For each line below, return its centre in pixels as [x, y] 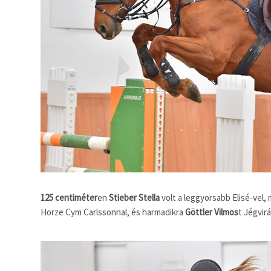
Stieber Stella [134, 198]
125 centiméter [69, 198]
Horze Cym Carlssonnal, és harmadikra [113, 212]
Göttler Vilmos [212, 212]
